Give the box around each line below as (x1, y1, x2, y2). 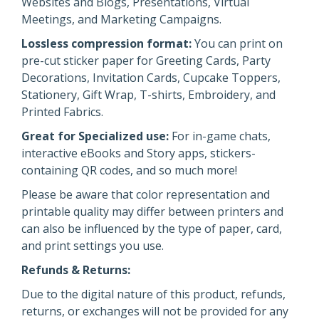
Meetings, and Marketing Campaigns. (21, 11, 221, 27)
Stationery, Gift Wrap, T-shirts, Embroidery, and (21, 87, 276, 103)
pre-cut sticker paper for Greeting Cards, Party (21, 53, 271, 68)
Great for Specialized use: (21, 128, 169, 144)
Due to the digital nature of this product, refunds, (21, 286, 286, 302)
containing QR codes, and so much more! (21, 162, 237, 178)
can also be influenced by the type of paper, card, (21, 221, 282, 236)
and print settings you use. (21, 238, 164, 253)
